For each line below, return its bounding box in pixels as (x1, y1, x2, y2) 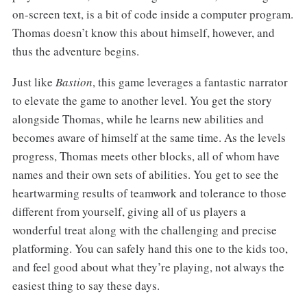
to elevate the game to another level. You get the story (12, 93, 272, 109)
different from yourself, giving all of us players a (12, 204, 246, 220)
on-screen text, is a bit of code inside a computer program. (12, 6, 293, 23)
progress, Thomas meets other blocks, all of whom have (12, 148, 280, 164)
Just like (12, 74, 56, 90)
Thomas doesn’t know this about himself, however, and (12, 25, 275, 41)
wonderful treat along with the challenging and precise (12, 222, 277, 238)
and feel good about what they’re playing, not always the (12, 259, 284, 275)
